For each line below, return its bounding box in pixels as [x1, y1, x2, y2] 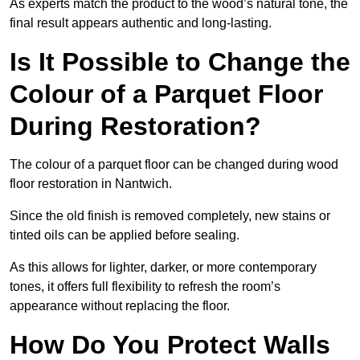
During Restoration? [10, 112, 261, 141]
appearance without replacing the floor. [10, 299, 230, 313]
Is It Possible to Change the [10, 47, 350, 77]
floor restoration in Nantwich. [10, 177, 175, 191]
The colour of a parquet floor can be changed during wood [10, 157, 338, 172]
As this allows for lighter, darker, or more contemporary [10, 260, 317, 275]
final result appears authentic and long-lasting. [10, 16, 272, 31]
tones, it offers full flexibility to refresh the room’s [10, 280, 280, 294]
